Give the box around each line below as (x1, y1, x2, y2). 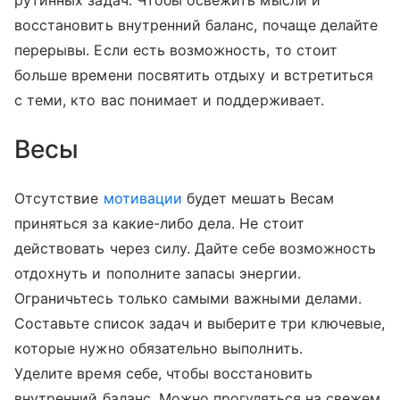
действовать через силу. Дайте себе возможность (14, 239, 377, 258)
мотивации (103, 189, 182, 208)
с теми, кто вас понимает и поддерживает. (14, 91, 329, 110)
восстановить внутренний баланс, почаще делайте (14, 16, 379, 35)
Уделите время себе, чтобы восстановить (14, 364, 312, 383)
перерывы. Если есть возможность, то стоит (14, 41, 337, 60)
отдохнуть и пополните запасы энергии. (14, 264, 301, 283)
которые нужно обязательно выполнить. (14, 339, 303, 358)
